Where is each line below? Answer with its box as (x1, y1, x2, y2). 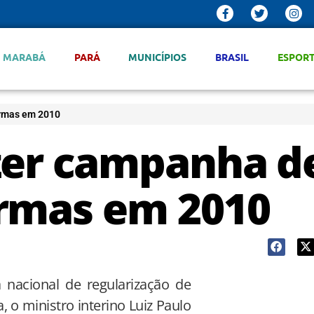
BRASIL (215, 50, 250, 63)
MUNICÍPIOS (128, 50, 187, 63)
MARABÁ (2, 50, 46, 63)
